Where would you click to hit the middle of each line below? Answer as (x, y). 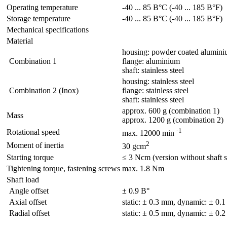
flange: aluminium (151, 61)
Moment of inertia (35, 145)
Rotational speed (33, 132)
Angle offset (29, 191)
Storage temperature (39, 18)
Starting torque (30, 157)
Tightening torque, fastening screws (63, 168)
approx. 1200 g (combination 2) (173, 120)
